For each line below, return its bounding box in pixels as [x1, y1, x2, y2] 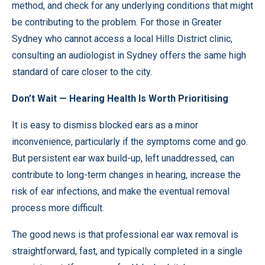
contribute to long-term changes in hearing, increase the [12, 169, 241, 180]
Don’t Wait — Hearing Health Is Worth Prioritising [12, 93, 228, 104]
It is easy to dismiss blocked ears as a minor [12, 119, 198, 131]
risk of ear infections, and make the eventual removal [12, 186, 230, 197]
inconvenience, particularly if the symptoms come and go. [12, 136, 248, 147]
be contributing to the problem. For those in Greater [12, 17, 222, 28]
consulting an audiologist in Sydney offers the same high [12, 50, 246, 61]
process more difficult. [12, 202, 104, 214]
